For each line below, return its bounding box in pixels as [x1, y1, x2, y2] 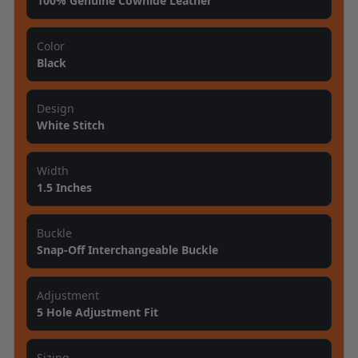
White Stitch [37, 117, 105, 133]
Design [37, 100, 74, 116]
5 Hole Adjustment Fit [37, 304, 158, 320]
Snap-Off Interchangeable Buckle [37, 241, 218, 257]
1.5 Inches [37, 179, 92, 195]
